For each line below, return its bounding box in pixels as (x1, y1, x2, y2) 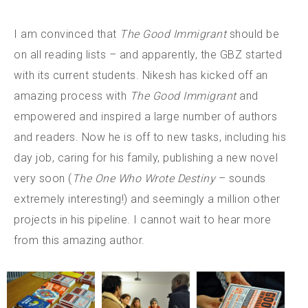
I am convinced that (14, 27, 120, 41)
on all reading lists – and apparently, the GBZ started (14, 48, 282, 61)
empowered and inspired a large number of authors (14, 110, 277, 123)
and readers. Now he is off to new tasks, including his (14, 131, 286, 144)
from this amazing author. (14, 234, 145, 247)
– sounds (215, 172, 266, 185)
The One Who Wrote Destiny (71, 172, 215, 185)
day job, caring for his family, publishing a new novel (14, 151, 278, 164)
